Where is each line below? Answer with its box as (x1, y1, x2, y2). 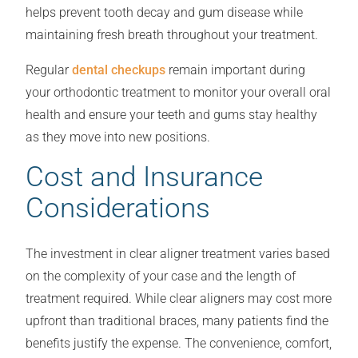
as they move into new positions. (26, 129, 210, 145)
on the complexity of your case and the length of (26, 268, 296, 284)
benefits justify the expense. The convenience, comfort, (26, 336, 332, 352)
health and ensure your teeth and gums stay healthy (26, 107, 317, 123)
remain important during (165, 62, 305, 78)
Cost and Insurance (26, 161, 263, 193)
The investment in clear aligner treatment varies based (26, 246, 330, 262)
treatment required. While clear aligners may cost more (26, 291, 332, 307)
